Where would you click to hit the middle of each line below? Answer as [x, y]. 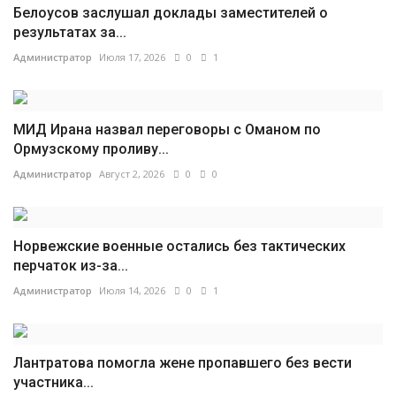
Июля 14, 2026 [132, 291]
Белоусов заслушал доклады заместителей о [171, 13]
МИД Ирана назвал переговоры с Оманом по [167, 130]
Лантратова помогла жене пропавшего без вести [183, 363]
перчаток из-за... [71, 266]
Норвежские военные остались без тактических [179, 247]
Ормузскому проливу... [91, 149]
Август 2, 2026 [132, 174]
